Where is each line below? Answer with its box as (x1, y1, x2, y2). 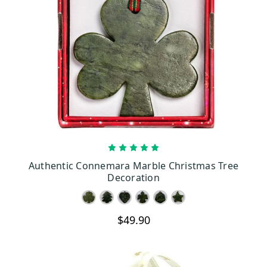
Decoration (107, 170, 160, 184)
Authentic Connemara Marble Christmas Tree (28, 159, 239, 172)
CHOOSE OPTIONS (107, 154, 174, 162)
